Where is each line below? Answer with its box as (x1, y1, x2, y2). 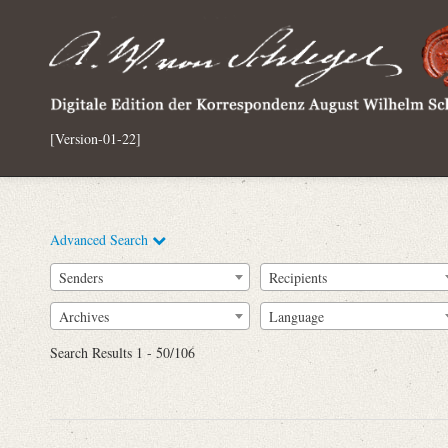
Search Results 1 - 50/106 (50, 343, 195, 363)
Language (269, 306, 324, 326)
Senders (59, 267, 103, 287)
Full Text (174, 310, 226, 329)
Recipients (269, 267, 327, 287)
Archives (59, 306, 109, 326)
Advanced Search (50, 230, 152, 249)
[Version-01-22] (50, 128, 141, 148)
